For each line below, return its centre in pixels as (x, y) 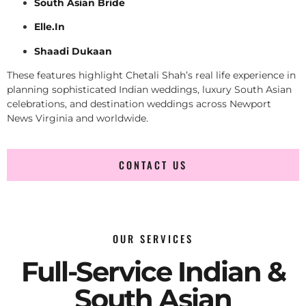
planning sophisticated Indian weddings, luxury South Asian (149, 89)
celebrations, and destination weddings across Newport (139, 103)
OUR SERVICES (153, 239)
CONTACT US (153, 165)
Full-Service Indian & (153, 272)
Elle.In (50, 27)
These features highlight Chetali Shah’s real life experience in (151, 75)
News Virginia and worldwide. (78, 118)
